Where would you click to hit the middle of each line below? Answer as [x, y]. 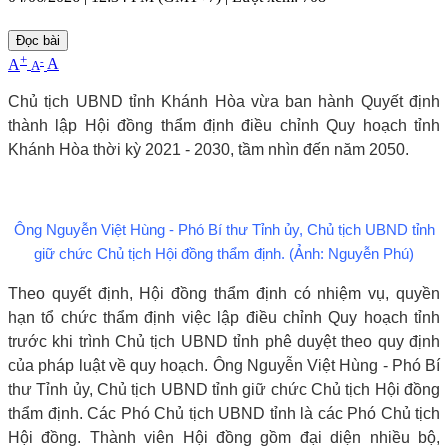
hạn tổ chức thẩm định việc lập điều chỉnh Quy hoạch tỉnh [224, 317]
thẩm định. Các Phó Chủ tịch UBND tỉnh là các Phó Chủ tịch [224, 413]
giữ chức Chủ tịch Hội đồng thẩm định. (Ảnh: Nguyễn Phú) [224, 253]
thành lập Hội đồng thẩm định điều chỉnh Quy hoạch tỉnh [224, 125]
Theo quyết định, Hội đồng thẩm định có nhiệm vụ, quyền [224, 293]
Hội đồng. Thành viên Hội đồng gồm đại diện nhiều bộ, [224, 437]
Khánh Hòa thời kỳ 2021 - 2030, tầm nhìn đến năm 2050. [208, 149]
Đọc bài [38, 41]
